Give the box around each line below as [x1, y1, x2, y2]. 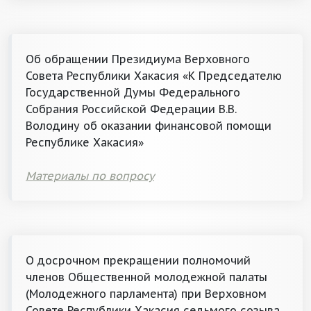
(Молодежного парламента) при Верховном [26, 287, 267, 301]
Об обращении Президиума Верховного [26, 52, 250, 66]
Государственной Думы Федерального [26, 85, 240, 99]
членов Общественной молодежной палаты [26, 270, 267, 284]
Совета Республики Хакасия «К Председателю [26, 69, 282, 83]
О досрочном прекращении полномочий [26, 253, 251, 267]
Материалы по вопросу [26, 169, 154, 183]
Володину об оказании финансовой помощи [26, 119, 271, 133]
